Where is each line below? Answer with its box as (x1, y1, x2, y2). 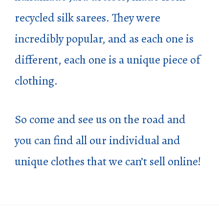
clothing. (15, 72, 58, 88)
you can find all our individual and (15, 132, 180, 148)
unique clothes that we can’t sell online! (15, 153, 201, 169)
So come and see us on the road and (15, 111, 186, 127)
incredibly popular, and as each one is (15, 30, 194, 46)
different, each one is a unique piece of (15, 51, 200, 67)
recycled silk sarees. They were (15, 9, 160, 25)
